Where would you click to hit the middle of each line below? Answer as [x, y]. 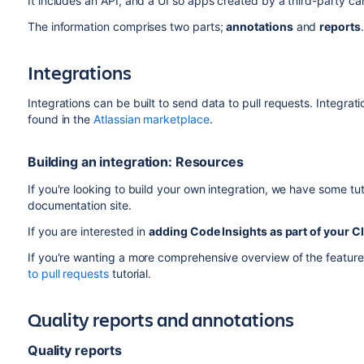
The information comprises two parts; [127, 26]
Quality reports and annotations [160, 319]
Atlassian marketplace [152, 119]
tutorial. [130, 273]
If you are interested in [88, 231]
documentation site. [79, 205]
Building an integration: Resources [135, 162]
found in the [61, 119]
